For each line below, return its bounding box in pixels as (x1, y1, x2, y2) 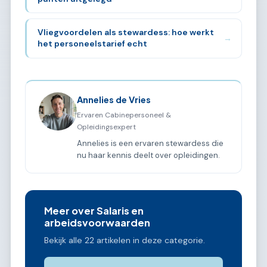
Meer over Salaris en (44, 204, 144, 218)
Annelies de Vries (77, 94, 151, 105)
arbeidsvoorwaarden (44, 216, 150, 229)
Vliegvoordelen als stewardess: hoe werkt (37, 27, 214, 38)
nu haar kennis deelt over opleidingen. (77, 150, 221, 160)
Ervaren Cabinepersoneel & (77, 110, 172, 120)
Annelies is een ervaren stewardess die (77, 138, 224, 148)
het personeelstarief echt (37, 38, 147, 49)
